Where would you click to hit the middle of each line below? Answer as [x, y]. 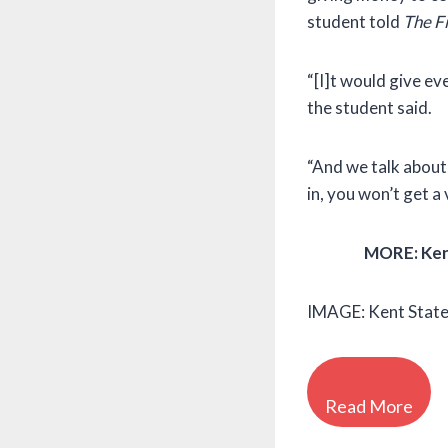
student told [355, 22]
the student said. [369, 108]
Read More [369, 406]
